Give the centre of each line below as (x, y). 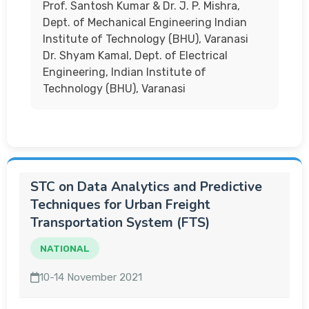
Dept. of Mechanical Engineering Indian (145, 22)
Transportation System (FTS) (120, 223)
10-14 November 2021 (91, 277)
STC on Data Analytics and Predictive (146, 187)
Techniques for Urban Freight (120, 205)
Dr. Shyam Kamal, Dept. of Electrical (135, 56)
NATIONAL (65, 248)
